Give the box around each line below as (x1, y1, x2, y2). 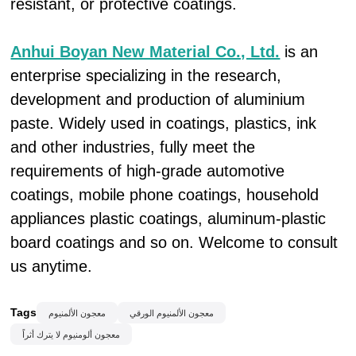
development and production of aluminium (10, 91, 306, 108)
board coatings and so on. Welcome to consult (10, 234, 339, 251)
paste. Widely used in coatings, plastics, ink (10, 114, 317, 132)
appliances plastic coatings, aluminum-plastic (10, 210, 327, 227)
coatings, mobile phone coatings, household (10, 186, 319, 203)
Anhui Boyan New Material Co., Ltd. (10, 43, 281, 60)
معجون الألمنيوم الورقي (130, 308, 215, 318)
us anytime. (10, 257, 93, 275)
